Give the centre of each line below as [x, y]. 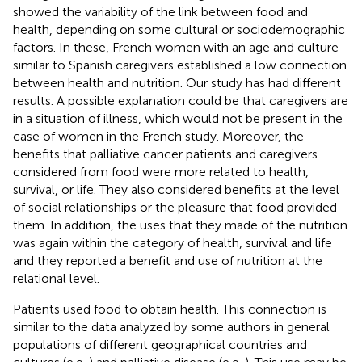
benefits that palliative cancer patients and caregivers [165, 154]
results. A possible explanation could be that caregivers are [181, 100]
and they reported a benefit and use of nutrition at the [168, 260]
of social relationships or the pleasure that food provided [175, 207]
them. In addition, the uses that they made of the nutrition [180, 225]
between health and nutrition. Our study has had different [177, 82]
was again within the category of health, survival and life [173, 242]
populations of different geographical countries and [160, 344]
